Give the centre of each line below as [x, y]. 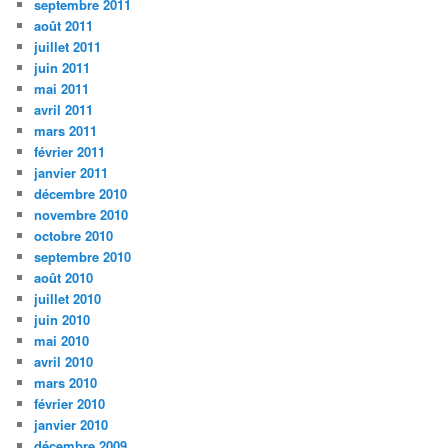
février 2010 [70, 404]
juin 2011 [62, 68]
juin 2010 [62, 320]
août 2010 [64, 278]
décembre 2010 [81, 194]
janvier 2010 [71, 425]
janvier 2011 [71, 173]
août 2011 [64, 26]
